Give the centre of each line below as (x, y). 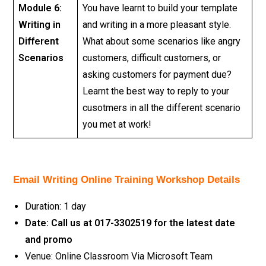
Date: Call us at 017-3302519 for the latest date (130, 223)
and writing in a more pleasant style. (157, 25)
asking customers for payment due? (157, 75)
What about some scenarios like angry (162, 41)
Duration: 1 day (56, 206)
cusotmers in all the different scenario (162, 108)
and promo (49, 239)
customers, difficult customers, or (152, 58)
